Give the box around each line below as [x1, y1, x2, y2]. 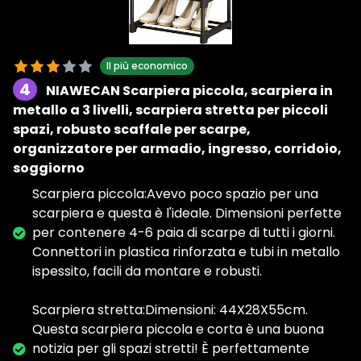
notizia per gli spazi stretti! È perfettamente [32, 339, 309, 359]
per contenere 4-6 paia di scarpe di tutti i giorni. [32, 223, 335, 243]
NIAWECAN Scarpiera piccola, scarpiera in [46, 81, 333, 101]
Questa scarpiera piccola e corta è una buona [32, 320, 324, 339]
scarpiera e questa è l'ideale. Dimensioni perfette [32, 204, 342, 223]
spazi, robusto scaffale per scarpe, [13, 120, 251, 139]
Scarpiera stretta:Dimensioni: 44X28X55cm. [32, 301, 308, 320]
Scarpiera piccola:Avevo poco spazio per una [32, 185, 318, 204]
